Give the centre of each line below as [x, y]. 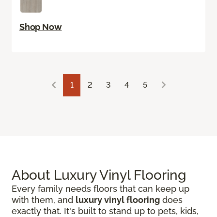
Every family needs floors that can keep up [101, 189]
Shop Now [41, 27]
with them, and [44, 200]
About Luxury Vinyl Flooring [99, 175]
